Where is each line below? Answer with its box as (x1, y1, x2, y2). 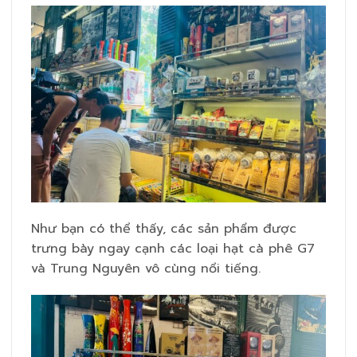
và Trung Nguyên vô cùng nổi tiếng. (31, 258, 261, 278)
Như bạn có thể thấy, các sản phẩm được (31, 218, 296, 238)
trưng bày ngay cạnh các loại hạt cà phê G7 (31, 238, 315, 258)
